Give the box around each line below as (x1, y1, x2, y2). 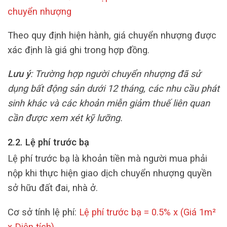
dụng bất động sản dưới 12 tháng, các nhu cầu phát (8, 83, 219, 94)
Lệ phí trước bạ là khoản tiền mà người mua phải (8, 153, 207, 164)
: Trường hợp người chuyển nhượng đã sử (30, 68, 201, 80)
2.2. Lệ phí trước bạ (8, 136, 89, 147)
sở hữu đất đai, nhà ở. (8, 182, 98, 194)
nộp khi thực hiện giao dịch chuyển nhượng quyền (8, 168, 212, 179)
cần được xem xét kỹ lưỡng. (8, 112, 123, 124)
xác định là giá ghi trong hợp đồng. (8, 45, 149, 56)
